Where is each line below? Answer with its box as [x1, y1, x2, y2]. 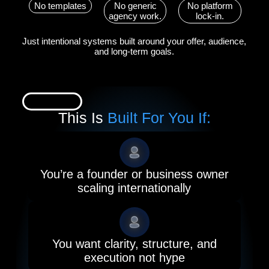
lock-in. [196, 11, 225, 21]
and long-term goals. [94, 46, 175, 56]
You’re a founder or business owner [40, 168, 229, 181]
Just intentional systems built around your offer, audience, [22, 36, 247, 46]
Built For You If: [107, 109, 211, 126]
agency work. [109, 11, 162, 21]
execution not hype [83, 251, 185, 264]
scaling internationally [77, 181, 192, 195]
